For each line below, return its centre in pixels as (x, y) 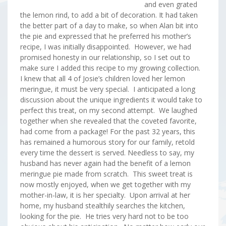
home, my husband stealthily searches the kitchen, (103, 206)
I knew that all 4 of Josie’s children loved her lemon (103, 78)
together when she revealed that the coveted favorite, (108, 121)
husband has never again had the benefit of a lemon (105, 163)
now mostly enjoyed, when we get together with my (105, 184)
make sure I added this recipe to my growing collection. (111, 68)
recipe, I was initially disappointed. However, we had (106, 47)
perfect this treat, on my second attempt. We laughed (109, 110)
